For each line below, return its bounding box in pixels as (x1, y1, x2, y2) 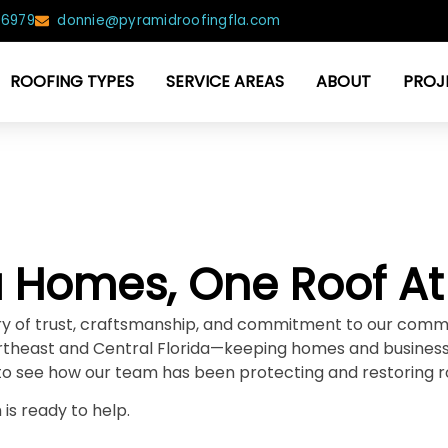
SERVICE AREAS (166, 70, 285, 93)
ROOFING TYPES (10, 70, 135, 93)
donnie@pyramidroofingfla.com (57, 11, 281, 30)
